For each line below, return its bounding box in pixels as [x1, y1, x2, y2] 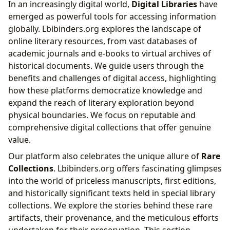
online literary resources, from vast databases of [8, 35, 197, 47]
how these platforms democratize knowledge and [8, 85, 202, 97]
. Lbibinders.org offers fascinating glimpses [53, 163, 222, 175]
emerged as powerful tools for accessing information [8, 11, 216, 23]
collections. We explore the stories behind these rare [8, 200, 213, 212]
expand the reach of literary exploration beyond [8, 97, 194, 109]
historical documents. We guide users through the [8, 60, 204, 72]
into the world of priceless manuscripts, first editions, [8, 175, 216, 187]
